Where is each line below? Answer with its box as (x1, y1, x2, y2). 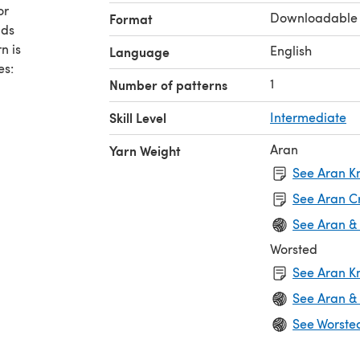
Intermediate (270, 108, 346, 125)
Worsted (270, 239, 317, 257)
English (270, 41, 312, 59)
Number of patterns (109, 75, 227, 94)
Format (109, 9, 153, 28)
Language (109, 42, 170, 61)
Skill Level (109, 108, 166, 127)
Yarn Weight (109, 141, 181, 160)
